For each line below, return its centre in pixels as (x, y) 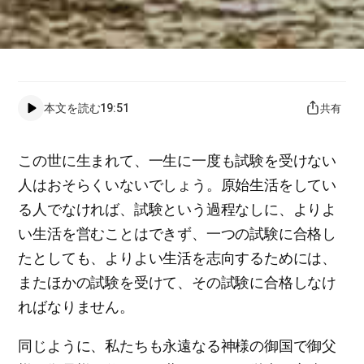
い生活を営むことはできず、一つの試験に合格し (177, 234)
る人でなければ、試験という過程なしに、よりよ (177, 209)
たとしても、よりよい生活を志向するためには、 (177, 258)
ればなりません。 (76, 307)
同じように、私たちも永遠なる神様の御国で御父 (177, 346)
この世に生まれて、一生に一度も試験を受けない (177, 160)
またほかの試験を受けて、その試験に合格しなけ (177, 282)
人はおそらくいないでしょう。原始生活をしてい (177, 185)
